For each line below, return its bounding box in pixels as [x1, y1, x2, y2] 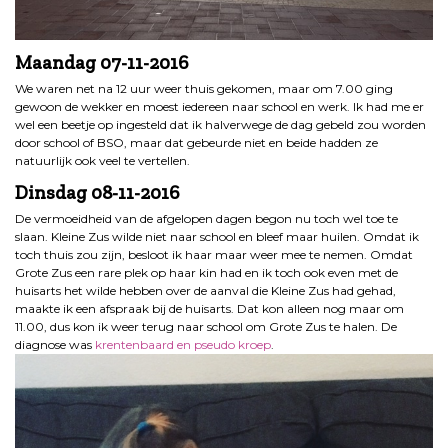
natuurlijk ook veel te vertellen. [15, 153, 190, 169]
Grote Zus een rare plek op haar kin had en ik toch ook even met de [15, 265, 398, 281]
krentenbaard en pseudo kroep [95, 337, 271, 353]
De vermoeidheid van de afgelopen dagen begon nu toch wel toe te [15, 211, 398, 227]
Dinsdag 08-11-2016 [15, 181, 180, 205]
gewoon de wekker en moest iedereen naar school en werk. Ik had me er [15, 99, 424, 115]
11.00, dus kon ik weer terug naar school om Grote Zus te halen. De [15, 319, 397, 335]
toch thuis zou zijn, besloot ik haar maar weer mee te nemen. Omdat [15, 247, 413, 263]
